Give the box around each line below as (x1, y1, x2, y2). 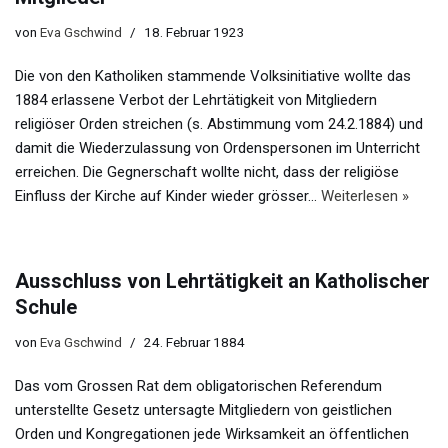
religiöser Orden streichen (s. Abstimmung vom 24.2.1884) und (15, 115, 423, 134)
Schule (15, 295, 77, 320)
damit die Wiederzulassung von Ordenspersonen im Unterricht (15, 139, 420, 158)
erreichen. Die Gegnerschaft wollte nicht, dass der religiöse (15, 163, 399, 182)
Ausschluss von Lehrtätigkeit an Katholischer (15, 269, 430, 294)
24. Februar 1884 (144, 334, 245, 351)
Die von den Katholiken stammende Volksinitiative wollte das (15, 67, 411, 86)
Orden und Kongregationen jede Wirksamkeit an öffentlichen (15, 425, 409, 444)
